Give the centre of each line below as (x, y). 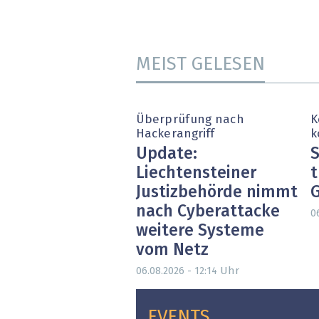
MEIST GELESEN (200, 65)
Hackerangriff (176, 135)
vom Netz (172, 250)
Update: (167, 154)
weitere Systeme (200, 231)
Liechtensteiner (196, 173)
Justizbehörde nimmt (217, 192)
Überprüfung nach (190, 120)
